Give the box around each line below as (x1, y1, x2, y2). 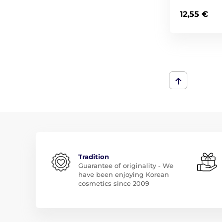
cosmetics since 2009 (78, 179, 149, 187)
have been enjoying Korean (78, 170, 169, 178)
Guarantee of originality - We (78, 161, 173, 169)
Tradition (78, 152, 109, 161)
